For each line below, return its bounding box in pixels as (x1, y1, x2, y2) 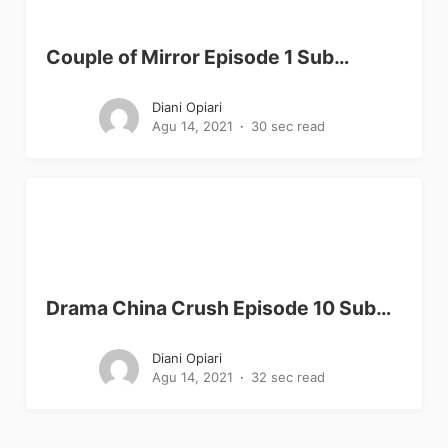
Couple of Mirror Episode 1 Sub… (46, 44, 350, 69)
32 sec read (251, 368, 326, 385)
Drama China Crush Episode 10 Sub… (46, 295, 392, 320)
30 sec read (251, 117, 326, 134)
